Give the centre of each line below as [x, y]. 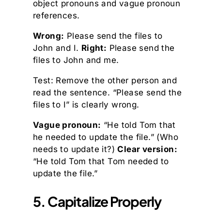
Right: [94, 48]
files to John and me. [76, 60]
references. [56, 16]
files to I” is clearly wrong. [86, 105]
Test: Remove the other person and [105, 81]
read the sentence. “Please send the [107, 93]
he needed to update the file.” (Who [106, 137]
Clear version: [147, 149]
